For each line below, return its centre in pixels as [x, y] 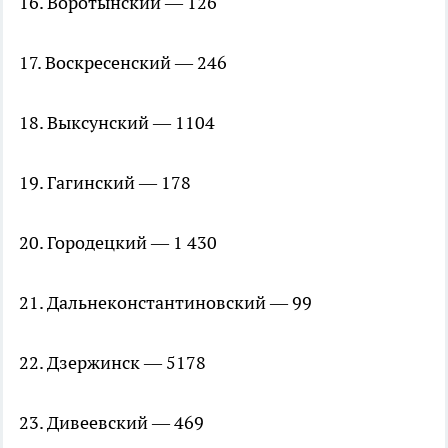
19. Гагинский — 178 [105, 183]
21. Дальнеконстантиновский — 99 [165, 303]
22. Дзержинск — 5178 [112, 363]
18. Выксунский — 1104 [117, 123]
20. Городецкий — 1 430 [118, 243]
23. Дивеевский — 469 [111, 423]
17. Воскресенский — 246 [123, 63]
